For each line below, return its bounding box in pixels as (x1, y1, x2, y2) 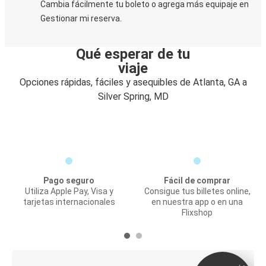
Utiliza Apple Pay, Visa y (24, 186, 113, 196)
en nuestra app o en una (151, 197, 243, 207)
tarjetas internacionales (23, 197, 115, 207)
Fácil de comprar (164, 176, 230, 185)
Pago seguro (43, 176, 94, 185)
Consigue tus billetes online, (144, 186, 251, 196)
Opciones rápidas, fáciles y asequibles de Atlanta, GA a (19, 77, 247, 88)
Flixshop (182, 208, 213, 217)
